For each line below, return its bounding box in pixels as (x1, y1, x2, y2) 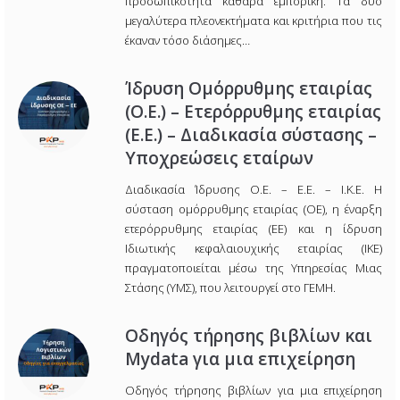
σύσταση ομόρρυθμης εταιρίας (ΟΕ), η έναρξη (125, 201, 382, 218)
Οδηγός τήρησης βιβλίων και (125, 324, 372, 348)
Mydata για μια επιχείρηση (125, 347, 355, 371)
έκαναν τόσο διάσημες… (125, 32, 250, 49)
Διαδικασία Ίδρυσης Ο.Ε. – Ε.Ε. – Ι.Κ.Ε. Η (125, 181, 382, 198)
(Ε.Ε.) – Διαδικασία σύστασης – (125, 123, 377, 147)
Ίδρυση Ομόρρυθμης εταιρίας (125, 77, 372, 101)
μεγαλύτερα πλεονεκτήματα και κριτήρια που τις (125, 12, 382, 29)
